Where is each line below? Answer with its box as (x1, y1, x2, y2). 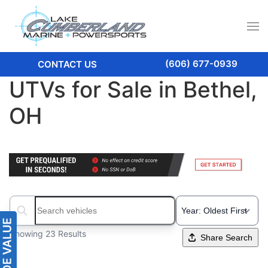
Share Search (200, 232, 252, 242)
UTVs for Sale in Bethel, (9, 76, 257, 103)
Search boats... (10, 211, 77, 223)
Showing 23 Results (10, 228, 86, 239)
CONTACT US (37, 59, 97, 71)
